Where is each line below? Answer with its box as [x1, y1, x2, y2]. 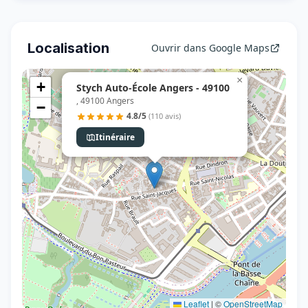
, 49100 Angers [76, 95, 134, 107]
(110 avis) [148, 111, 181, 122]
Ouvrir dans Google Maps [151, 41, 269, 54]
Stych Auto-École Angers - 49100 [76, 81, 230, 95]
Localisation [27, 40, 109, 56]
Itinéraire [96, 131, 135, 143]
